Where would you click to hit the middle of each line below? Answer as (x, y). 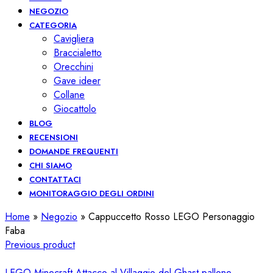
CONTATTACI (55, 179)
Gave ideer (77, 81)
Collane (69, 95)
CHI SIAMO (51, 165)
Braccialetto (78, 53)
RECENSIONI (54, 137)
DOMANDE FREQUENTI (74, 151)
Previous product (40, 245)
